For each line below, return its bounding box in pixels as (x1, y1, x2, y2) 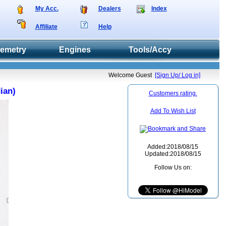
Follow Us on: (154, 164, 192, 171)
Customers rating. (148, 90, 197, 97)
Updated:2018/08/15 (144, 150, 201, 157)
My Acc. (35, 5, 59, 12)
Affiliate (35, 23, 58, 30)
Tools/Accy (129, 45, 172, 54)
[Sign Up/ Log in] (154, 72, 200, 79)
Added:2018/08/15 (147, 143, 198, 150)
